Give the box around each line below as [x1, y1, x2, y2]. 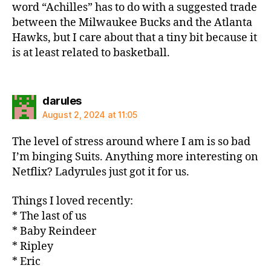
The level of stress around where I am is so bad [12, 135, 250, 149]
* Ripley [12, 239, 53, 253]
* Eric [12, 254, 41, 269]
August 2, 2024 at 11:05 [42, 109, 137, 120]
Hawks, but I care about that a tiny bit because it [12, 30, 257, 45]
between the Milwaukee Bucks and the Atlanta [12, 15, 252, 30]
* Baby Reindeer [12, 224, 96, 238]
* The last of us [12, 209, 87, 223]
